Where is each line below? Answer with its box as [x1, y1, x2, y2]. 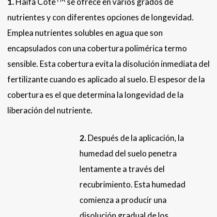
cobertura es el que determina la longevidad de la [7, 90, 184, 100]
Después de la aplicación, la [86, 133, 184, 143]
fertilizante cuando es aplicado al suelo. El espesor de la [7, 74, 205, 85]
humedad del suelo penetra [79, 148, 177, 159]
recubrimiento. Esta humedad [79, 179, 186, 190]
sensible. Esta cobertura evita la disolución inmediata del [7, 59, 210, 69]
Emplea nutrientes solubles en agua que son [7, 28, 163, 38]
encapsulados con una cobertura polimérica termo [7, 43, 187, 54]
